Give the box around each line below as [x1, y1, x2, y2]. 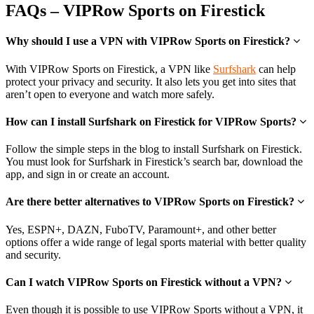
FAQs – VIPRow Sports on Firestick [6, 1, 265, 20]
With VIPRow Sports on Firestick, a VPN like [6, 62, 213, 75]
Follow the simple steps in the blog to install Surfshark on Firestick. [6, 143, 302, 156]
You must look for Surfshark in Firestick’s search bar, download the [6, 156, 303, 168]
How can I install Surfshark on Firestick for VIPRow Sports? [6, 115, 299, 128]
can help [256, 62, 296, 75]
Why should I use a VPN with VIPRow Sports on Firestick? [6, 35, 293, 48]
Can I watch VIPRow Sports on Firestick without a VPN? [6, 276, 285, 289]
